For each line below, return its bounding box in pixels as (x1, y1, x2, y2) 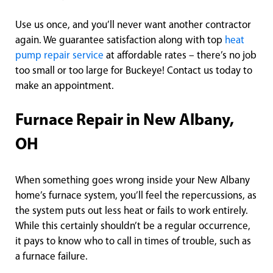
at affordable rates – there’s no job (104, 51, 257, 62)
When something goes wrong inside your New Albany (15, 175, 250, 186)
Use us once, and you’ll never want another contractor (15, 20, 251, 31)
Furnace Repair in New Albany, (15, 113, 234, 130)
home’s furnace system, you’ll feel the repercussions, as (15, 191, 257, 202)
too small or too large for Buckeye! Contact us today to (15, 66, 252, 77)
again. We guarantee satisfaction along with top (15, 35, 225, 46)
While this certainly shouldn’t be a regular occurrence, (15, 221, 250, 232)
